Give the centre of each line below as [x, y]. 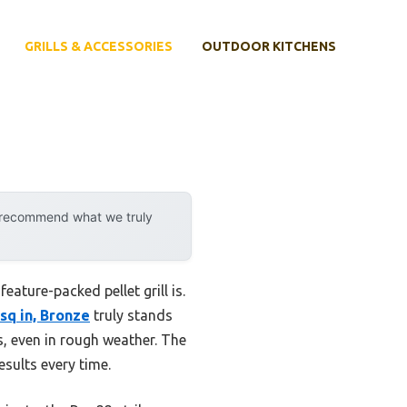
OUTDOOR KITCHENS [269, 47]
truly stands [131, 316]
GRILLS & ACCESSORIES [99, 47]
